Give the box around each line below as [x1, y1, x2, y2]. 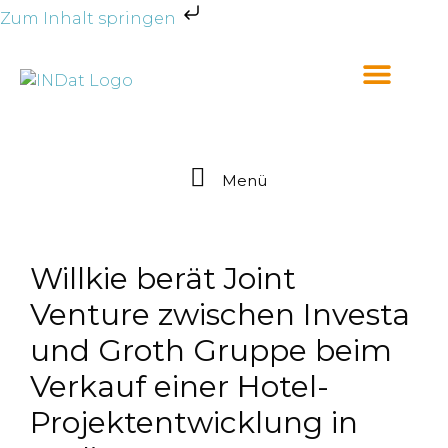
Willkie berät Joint [30, 260, 296, 297]
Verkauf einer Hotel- [30, 368, 329, 405]
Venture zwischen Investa [30, 296, 410, 333]
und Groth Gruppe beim [30, 332, 392, 369]
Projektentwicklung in [30, 404, 358, 441]
